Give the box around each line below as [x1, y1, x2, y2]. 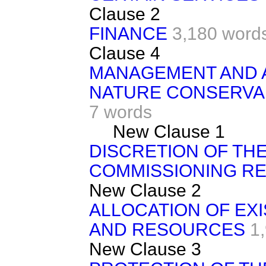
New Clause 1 [113, 122, 225, 141]
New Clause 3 [89, 239, 201, 259]
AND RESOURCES [89, 220, 245, 239]
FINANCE [89, 24, 167, 43]
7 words [89, 102, 152, 122]
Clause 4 [89, 43, 160, 63]
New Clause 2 [89, 180, 201, 200]
